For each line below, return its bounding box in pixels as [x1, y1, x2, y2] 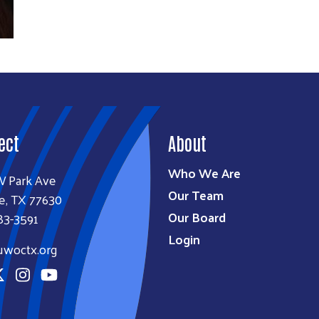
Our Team [168, 183, 224, 206]
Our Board [168, 205, 226, 229]
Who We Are [168, 161, 241, 184]
